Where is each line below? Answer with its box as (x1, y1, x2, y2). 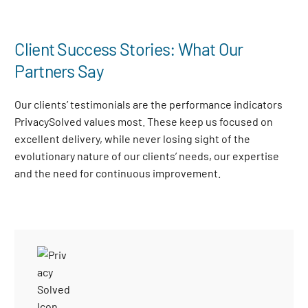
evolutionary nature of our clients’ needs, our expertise (14, 149, 280, 162)
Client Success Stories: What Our (14, 38, 243, 59)
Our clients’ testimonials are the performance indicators (14, 98, 283, 111)
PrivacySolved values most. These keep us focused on (14, 115, 274, 128)
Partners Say (14, 60, 104, 81)
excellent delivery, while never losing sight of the (14, 132, 251, 145)
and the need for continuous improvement (14, 166, 219, 179)
